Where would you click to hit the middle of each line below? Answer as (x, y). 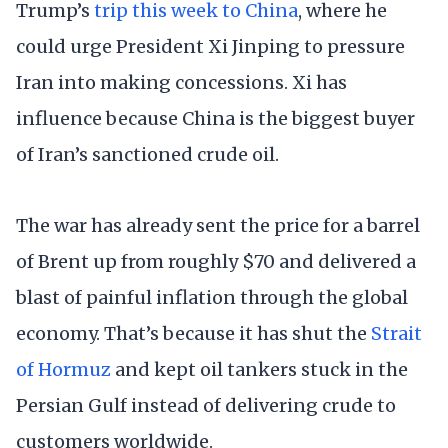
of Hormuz (63, 369)
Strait (396, 333)
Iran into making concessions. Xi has (181, 82)
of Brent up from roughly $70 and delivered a (216, 261)
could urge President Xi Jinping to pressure (210, 46)
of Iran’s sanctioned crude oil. (147, 154)
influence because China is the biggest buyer (215, 118)
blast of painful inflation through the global (212, 297)
